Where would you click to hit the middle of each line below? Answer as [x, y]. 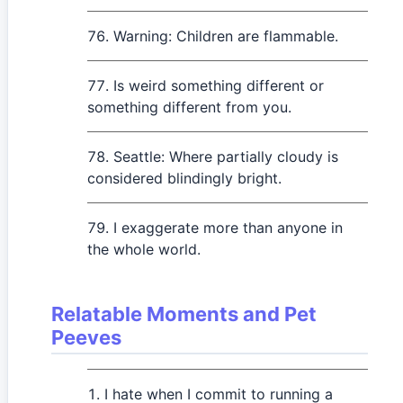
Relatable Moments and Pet [184, 314]
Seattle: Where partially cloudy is [226, 157]
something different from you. [189, 107]
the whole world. [144, 249]
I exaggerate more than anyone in [228, 228]
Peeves [86, 337]
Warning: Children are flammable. [226, 36]
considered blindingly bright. [184, 178]
